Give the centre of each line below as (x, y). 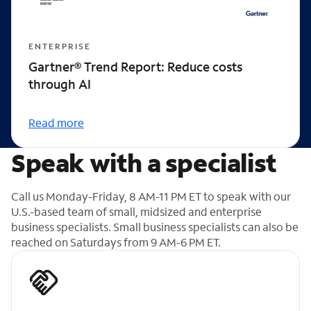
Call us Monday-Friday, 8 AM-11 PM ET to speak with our (151, 196)
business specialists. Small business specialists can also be (155, 226)
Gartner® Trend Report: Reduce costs (135, 66)
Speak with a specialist (144, 162)
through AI (60, 84)
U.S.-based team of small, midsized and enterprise (136, 211)
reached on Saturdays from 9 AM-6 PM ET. (116, 242)
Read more (56, 122)
